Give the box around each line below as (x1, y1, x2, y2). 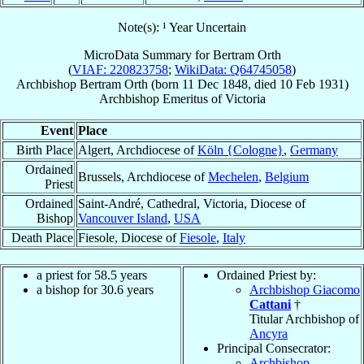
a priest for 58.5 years (37, 267, 147, 282)
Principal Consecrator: (217, 340, 331, 355)
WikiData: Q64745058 (175, 62, 292, 76)
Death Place (11, 230, 73, 245)
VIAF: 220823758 (72, 62, 168, 76)
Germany (290, 142, 338, 157)
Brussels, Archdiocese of (78, 169, 208, 184)
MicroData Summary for (83, 47, 213, 62)
